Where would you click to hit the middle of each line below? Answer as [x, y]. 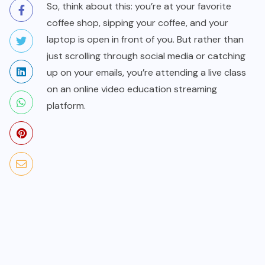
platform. [66, 106]
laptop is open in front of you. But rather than [145, 40]
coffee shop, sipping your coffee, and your [138, 23]
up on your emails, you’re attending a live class [146, 73]
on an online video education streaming [132, 89]
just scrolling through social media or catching [146, 56]
